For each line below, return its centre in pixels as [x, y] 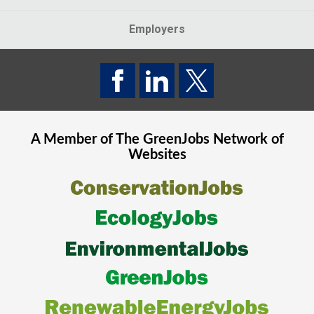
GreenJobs [176, 140]
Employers [157, 29]
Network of [246, 140]
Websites [157, 155]
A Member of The [87, 140]
